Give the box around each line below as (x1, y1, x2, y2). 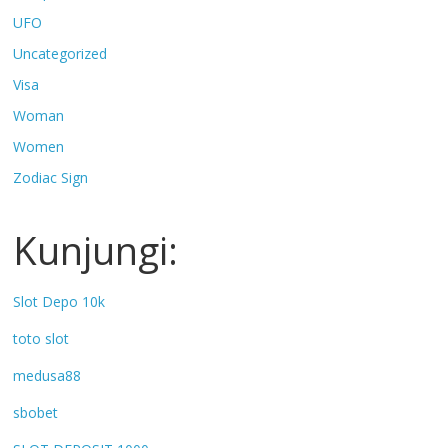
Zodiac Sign (13, 168, 89, 188)
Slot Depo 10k (13, 292, 106, 312)
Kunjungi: (13, 224, 179, 277)
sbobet (13, 403, 59, 423)
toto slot (13, 329, 70, 349)
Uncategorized (13, 44, 108, 64)
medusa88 (13, 366, 82, 386)
